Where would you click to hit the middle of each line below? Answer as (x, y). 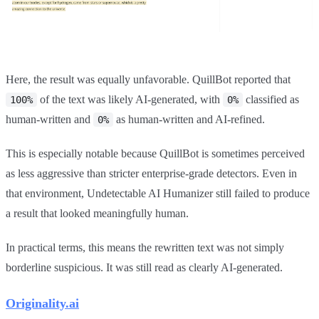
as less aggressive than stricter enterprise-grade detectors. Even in (151, 174)
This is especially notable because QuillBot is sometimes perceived (155, 154)
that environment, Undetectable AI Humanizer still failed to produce (158, 194)
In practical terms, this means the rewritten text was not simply (145, 248)
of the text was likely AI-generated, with (130, 100)
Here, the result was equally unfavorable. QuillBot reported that (148, 80)
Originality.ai (42, 304)
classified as (271, 100)
